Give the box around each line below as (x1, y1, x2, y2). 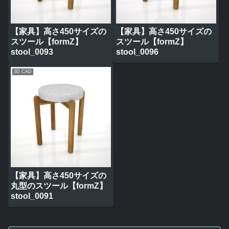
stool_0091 (11, 191, 53, 200)
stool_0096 (116, 47, 158, 56)
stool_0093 (11, 47, 53, 56)
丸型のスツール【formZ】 (11, 181, 107, 190)
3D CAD (14, 69, 32, 75)
